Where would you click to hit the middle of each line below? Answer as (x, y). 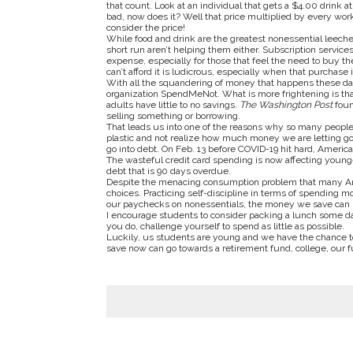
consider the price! (145, 28)
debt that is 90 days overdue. (169, 171)
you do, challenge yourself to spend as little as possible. (226, 227)
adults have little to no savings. (173, 105)
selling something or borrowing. (174, 116)
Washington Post (295, 105)
